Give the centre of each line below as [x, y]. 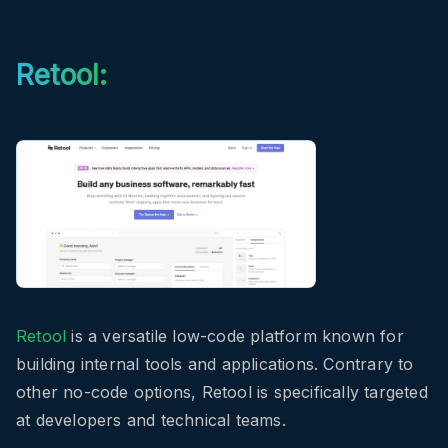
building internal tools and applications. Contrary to [215, 363]
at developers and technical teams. [153, 419]
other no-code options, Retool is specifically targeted [222, 391]
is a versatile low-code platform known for [235, 335]
